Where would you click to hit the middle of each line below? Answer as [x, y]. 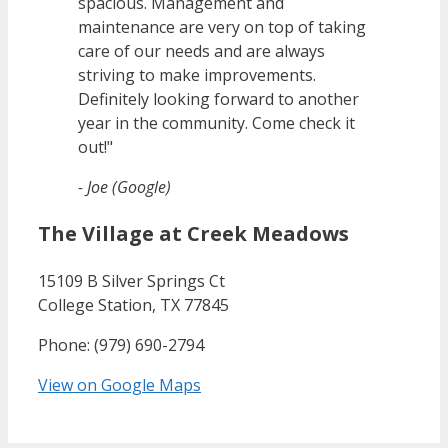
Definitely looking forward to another [218, 98]
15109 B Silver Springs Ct [131, 280]
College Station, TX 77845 [133, 304]
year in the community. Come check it [216, 122]
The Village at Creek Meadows [193, 233]
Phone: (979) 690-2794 [121, 344]
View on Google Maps [119, 384]
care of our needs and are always [201, 50]
